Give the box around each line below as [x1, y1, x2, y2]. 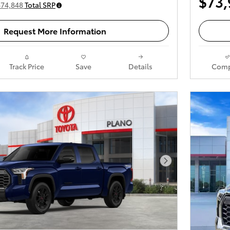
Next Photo [165, 160, 209, 172]
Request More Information [4, 25, 106, 37]
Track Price [9, 61, 44, 71]
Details [128, 61, 152, 71]
